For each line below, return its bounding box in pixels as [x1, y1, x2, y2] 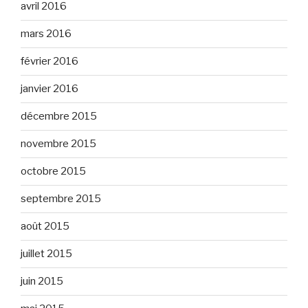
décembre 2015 [21, 110, 97, 123]
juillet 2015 [21, 247, 72, 261]
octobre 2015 [21, 165, 86, 178]
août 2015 [21, 220, 69, 233]
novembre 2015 [21, 137, 96, 151]
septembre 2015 [21, 192, 101, 206]
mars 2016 [21, 27, 71, 41]
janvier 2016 [21, 82, 78, 96]
